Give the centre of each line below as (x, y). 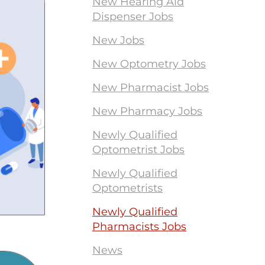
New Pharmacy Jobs (147, 111)
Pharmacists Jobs (139, 227)
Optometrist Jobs (138, 150)
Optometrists (127, 188)
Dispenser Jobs (133, 17)
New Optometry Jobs (149, 64)
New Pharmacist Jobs (151, 88)
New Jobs (118, 40)
